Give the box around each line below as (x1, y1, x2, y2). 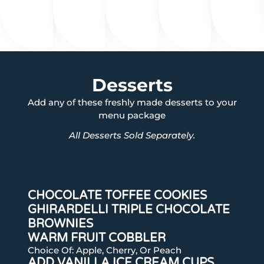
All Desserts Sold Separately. (69, 130, 195, 141)
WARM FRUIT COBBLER (27, 231, 166, 246)
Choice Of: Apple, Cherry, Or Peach (27, 245, 181, 256)
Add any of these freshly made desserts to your (27, 97, 237, 108)
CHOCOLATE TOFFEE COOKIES (27, 189, 207, 203)
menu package (98, 110, 166, 121)
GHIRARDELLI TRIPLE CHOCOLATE (27, 203, 230, 217)
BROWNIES (27, 217, 93, 232)
